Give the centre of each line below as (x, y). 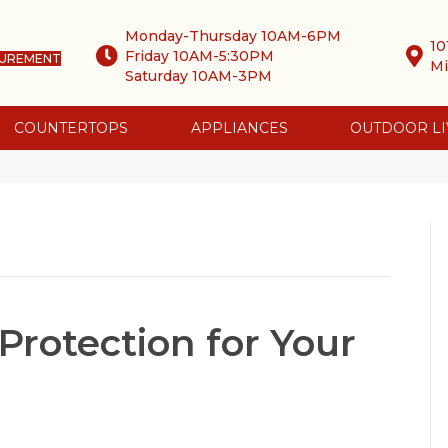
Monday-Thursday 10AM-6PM (233, 35)
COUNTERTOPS (71, 128)
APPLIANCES (239, 128)
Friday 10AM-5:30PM (200, 55)
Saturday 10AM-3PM (199, 75)
